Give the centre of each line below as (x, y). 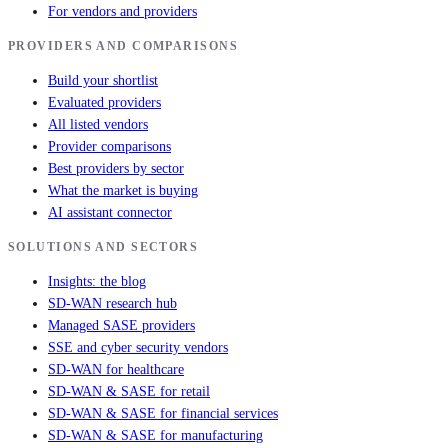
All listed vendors (98, 125)
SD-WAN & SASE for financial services (163, 414)
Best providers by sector (116, 169)
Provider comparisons (109, 147)
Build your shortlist (103, 81)
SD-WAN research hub (112, 304)
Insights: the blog (97, 282)
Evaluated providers (104, 103)
